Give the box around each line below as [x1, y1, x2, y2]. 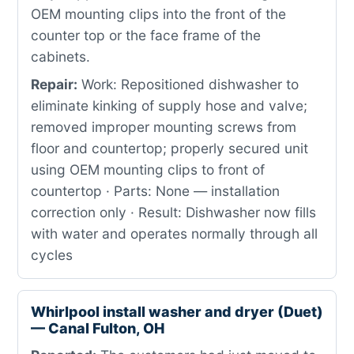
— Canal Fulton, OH [31, 320, 164, 337]
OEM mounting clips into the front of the [31, 6, 286, 22]
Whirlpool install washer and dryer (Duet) [31, 303, 323, 320]
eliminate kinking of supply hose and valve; [31, 97, 307, 114]
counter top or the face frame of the [31, 27, 261, 43]
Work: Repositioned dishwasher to [77, 76, 299, 92]
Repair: [31, 76, 77, 92]
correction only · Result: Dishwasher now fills [31, 204, 316, 220]
